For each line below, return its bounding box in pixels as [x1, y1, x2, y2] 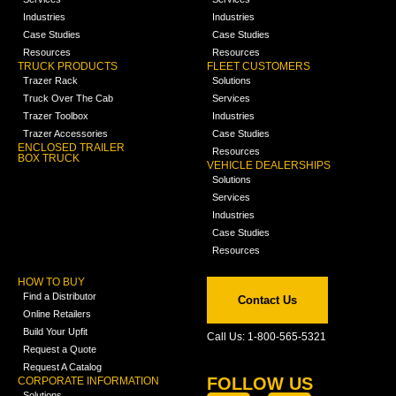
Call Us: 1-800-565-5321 [207, 331, 326, 344]
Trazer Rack [23, 75, 78, 87]
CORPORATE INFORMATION [18, 375, 159, 388]
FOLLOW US [207, 374, 313, 394]
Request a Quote [23, 344, 96, 355]
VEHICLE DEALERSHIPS [207, 159, 331, 172]
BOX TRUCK [18, 152, 80, 165]
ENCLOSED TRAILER [18, 141, 125, 155]
